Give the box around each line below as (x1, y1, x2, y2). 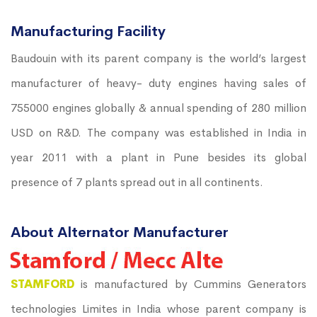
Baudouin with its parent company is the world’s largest (11, 50, 306, 66)
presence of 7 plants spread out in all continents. (11, 174, 263, 190)
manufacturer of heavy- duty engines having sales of (11, 75, 306, 91)
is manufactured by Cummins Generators (81, 276, 307, 292)
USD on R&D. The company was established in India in (11, 125, 306, 140)
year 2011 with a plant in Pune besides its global (11, 149, 306, 165)
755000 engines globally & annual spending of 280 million (11, 100, 306, 115)
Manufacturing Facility (11, 22, 166, 40)
